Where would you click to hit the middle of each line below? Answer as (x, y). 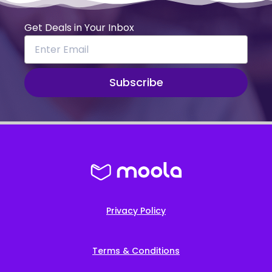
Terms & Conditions (136, 251)
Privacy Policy (136, 211)
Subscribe (136, 83)
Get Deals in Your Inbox (79, 28)
